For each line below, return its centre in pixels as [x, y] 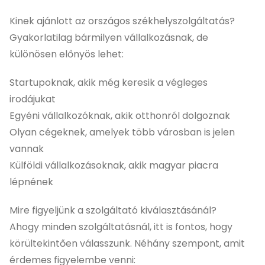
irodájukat [33, 99]
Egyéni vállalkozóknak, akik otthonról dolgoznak [120, 115]
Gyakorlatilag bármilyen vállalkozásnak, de [109, 37]
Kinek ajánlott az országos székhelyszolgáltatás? [122, 21]
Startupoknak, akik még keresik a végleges [109, 82]
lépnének [31, 182]
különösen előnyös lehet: [67, 54]
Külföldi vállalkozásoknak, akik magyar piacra [114, 165]
